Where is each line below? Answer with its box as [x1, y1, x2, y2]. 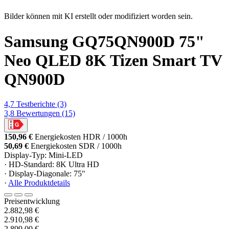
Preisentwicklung [4, 197, 60, 206]
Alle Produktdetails [8, 178, 70, 188]
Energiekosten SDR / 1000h [29, 142, 122, 151]
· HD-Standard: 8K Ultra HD [4, 160, 99, 169]
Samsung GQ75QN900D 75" [4, 32, 204, 51]
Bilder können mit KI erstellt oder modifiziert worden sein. [4, 12, 193, 21]
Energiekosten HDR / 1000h [33, 132, 127, 142]
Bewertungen [16, 109, 60, 118]
